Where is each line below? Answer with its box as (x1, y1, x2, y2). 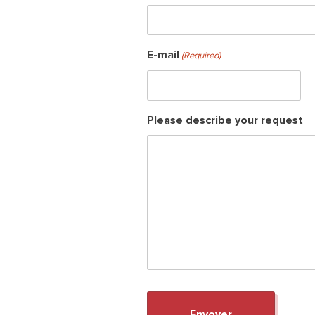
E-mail (147, 48, 179, 62)
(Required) (181, 50, 221, 61)
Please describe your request (147, 113, 303, 127)
